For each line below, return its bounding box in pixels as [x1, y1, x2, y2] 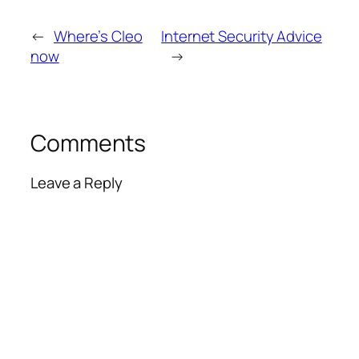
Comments [30, 127, 147, 159]
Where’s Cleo [53, 25, 143, 46]
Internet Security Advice [161, 25, 322, 46]
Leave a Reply [30, 172, 123, 194]
